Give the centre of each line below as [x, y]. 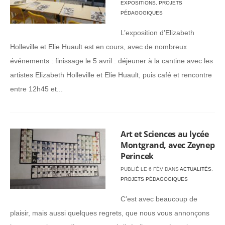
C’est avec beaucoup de [159, 199]
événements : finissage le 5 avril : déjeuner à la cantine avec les [111, 61]
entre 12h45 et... [36, 89]
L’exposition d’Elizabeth [157, 33]
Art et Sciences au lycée [165, 134]
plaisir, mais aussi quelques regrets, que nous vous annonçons [110, 213]
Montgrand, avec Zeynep [168, 145]
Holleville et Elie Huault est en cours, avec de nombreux [98, 47]
